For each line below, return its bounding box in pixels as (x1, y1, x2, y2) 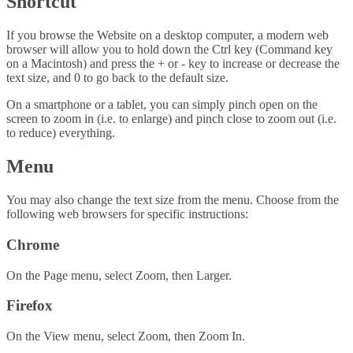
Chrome (6, 236, 59, 253)
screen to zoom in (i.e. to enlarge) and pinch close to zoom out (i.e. (6, 112, 336, 126)
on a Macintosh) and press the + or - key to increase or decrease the (6, 57, 340, 71)
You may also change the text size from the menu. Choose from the (6, 193, 339, 207)
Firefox (6, 297, 53, 314)
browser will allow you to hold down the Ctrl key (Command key (6, 43, 333, 57)
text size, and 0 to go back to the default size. (6, 71, 229, 85)
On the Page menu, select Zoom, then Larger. (6, 268, 232, 282)
